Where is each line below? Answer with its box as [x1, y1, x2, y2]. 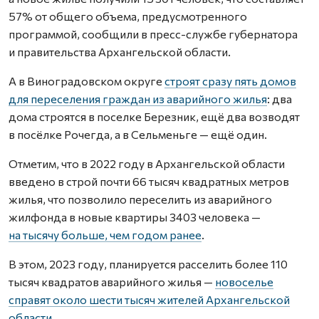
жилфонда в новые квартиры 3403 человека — [9, 210, 261, 224]
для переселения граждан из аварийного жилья [9, 92, 267, 105]
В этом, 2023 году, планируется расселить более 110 [9, 257, 288, 271]
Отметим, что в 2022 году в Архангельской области [9, 157, 285, 170]
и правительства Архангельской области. [9, 45, 231, 58]
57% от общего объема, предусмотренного [9, 9, 247, 23]
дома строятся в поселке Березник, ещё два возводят [9, 110, 300, 123]
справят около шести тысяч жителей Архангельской [9, 293, 290, 306]
